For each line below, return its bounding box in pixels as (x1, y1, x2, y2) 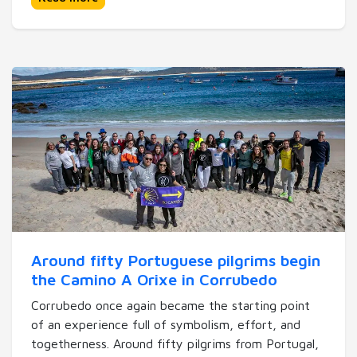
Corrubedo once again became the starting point (31, 298, 310, 312)
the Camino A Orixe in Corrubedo (31, 270, 277, 288)
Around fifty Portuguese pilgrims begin (31, 251, 320, 269)
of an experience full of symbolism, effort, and (31, 317, 300, 331)
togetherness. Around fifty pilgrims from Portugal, (31, 336, 319, 351)
